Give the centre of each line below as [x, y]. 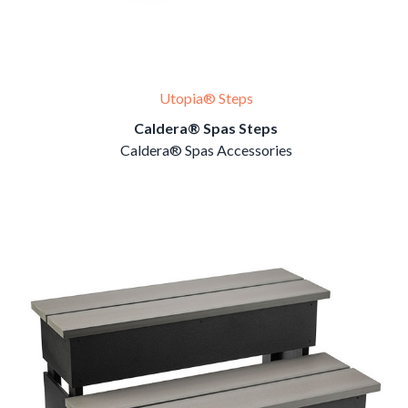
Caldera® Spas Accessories [206, 150]
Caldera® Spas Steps [206, 128]
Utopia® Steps [206, 98]
